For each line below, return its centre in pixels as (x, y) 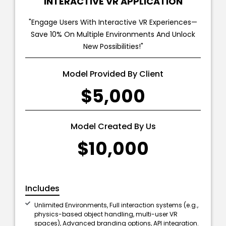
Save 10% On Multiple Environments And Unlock (113, 35)
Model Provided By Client (113, 74)
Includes (42, 189)
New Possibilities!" (113, 47)
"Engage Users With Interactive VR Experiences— (113, 22)
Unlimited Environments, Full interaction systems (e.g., (116, 205)
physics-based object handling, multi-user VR (106, 214)
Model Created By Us (113, 127)
